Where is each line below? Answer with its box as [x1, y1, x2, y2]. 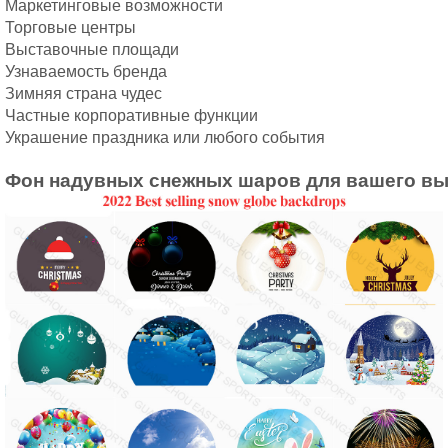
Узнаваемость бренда [5, 63, 171, 81]
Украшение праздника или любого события [5, 129, 329, 147]
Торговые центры [5, 19, 140, 37]
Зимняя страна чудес [5, 85, 166, 103]
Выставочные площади [5, 41, 183, 59]
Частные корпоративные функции [5, 107, 262, 125]
